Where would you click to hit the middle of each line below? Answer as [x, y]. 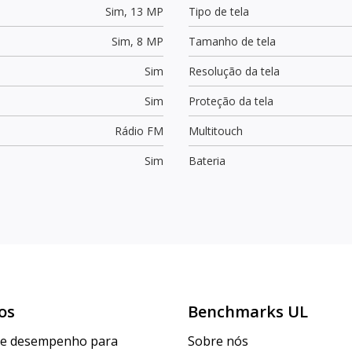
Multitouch [216, 130]
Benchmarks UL [248, 312]
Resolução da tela [234, 71]
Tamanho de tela [232, 41]
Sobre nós [218, 341]
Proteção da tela [231, 101]
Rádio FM [139, 130]
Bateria [207, 160]
